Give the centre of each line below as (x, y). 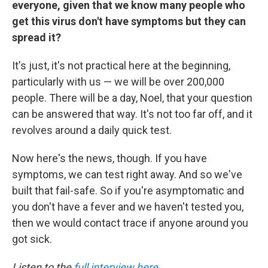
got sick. (32, 239)
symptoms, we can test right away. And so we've (127, 175)
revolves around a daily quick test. (92, 130)
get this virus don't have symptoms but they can (129, 22)
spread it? (36, 38)
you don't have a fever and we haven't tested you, (128, 207)
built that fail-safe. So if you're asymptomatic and (128, 191)
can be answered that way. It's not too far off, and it (132, 114)
